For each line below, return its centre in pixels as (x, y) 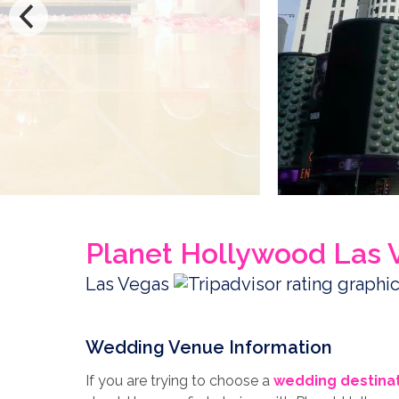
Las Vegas (130, 284)
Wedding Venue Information (209, 347)
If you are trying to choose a (179, 380)
